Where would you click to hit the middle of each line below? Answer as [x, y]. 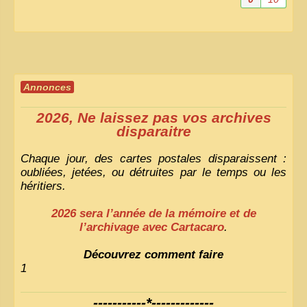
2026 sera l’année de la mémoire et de [153, 213]
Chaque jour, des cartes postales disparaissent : [153, 159]
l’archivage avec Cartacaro [152, 227]
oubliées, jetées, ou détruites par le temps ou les [153, 172]
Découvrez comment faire [153, 255]
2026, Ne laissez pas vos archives [153, 118]
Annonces [47, 87]
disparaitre [153, 132]
